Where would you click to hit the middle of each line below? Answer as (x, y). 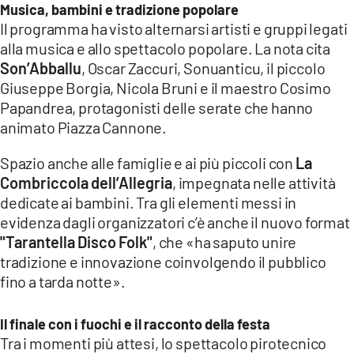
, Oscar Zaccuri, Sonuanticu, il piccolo (203, 68)
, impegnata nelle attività (254, 182)
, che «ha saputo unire (225, 241)
